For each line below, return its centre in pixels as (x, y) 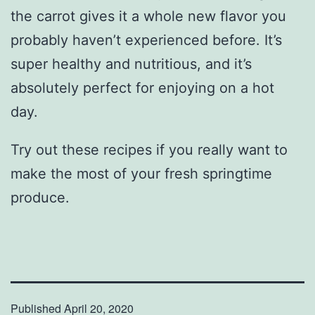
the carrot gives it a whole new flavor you (148, 16)
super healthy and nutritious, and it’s (131, 64)
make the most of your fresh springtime (141, 173)
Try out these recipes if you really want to (149, 149)
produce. (40, 197)
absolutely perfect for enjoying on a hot (142, 88)
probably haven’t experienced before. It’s (146, 40)
